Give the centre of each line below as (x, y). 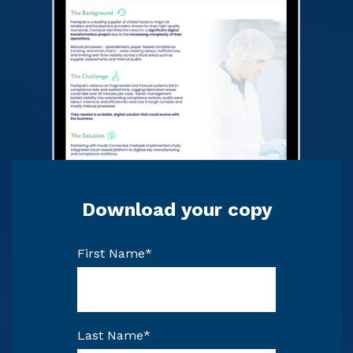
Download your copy (176, 209)
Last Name (110, 336)
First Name (111, 254)
